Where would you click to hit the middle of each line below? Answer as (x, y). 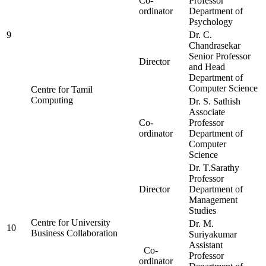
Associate (207, 112)
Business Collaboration (74, 233)
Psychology (211, 22)
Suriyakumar (213, 235)
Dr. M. (201, 224)
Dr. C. (200, 35)
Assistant (206, 245)
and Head (207, 67)
